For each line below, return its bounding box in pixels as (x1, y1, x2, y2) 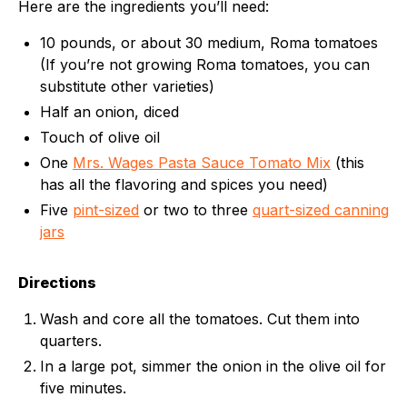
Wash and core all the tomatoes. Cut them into (40, 310, 360, 328)
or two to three (139, 201, 253, 219)
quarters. (40, 332, 102, 350)
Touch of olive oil (40, 128, 160, 146)
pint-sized (73, 201, 139, 219)
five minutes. (40, 379, 126, 397)
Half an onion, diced (40, 103, 179, 121)
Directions (18, 273, 96, 292)
